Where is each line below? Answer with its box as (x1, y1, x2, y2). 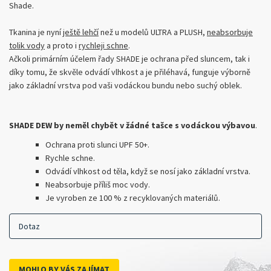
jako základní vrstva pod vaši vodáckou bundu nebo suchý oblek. (9, 80, 242, 91)
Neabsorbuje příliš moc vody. (45, 179, 150, 190)
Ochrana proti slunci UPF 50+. (45, 139, 149, 150)
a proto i (45, 40, 79, 51)
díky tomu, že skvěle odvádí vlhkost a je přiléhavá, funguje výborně (9, 67, 250, 77)
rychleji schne (79, 40, 128, 51)
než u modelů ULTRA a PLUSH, (99, 27, 207, 38)
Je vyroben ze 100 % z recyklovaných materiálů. (45, 192, 220, 203)
